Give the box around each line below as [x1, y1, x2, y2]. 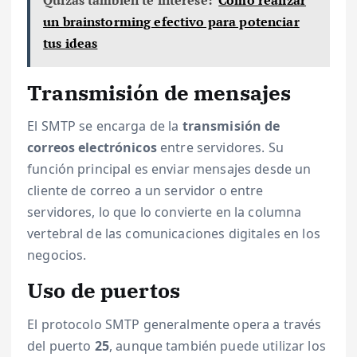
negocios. [27, 246, 87, 265]
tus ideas [43, 33, 98, 52]
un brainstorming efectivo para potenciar [43, 12, 300, 30]
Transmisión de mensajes [27, 78, 292, 106]
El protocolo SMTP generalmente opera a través [27, 315, 322, 333]
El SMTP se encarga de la [27, 117, 182, 135]
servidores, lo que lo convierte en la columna [27, 203, 302, 222]
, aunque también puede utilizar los [108, 336, 326, 355]
